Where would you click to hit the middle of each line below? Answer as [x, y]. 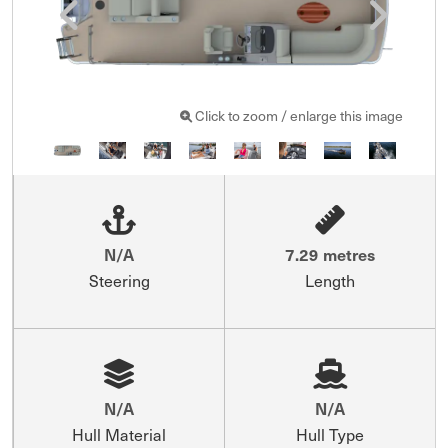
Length [330, 279]
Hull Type [330, 433]
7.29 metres [330, 253]
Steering [119, 279]
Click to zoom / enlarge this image [297, 116]
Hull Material [119, 433]
